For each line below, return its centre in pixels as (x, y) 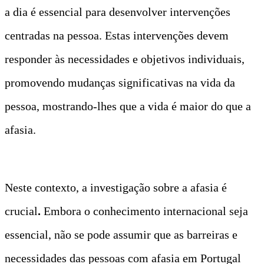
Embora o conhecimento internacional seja (146, 211)
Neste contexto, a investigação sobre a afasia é (116, 187)
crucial (21, 211)
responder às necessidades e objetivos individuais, (125, 59)
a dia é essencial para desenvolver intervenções (118, 11)
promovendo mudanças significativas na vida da (120, 82)
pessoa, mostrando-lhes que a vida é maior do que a (128, 106)
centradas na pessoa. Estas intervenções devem (117, 35)
